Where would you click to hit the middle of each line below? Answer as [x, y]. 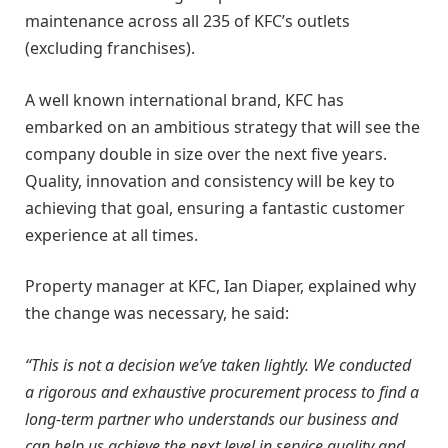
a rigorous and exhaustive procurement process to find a [222, 391]
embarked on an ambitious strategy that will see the [222, 126]
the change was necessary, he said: [157, 313]
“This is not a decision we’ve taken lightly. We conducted [218, 364]
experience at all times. [111, 234]
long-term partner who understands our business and [211, 418]
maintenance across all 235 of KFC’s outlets [187, 21]
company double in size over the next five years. [206, 153]
